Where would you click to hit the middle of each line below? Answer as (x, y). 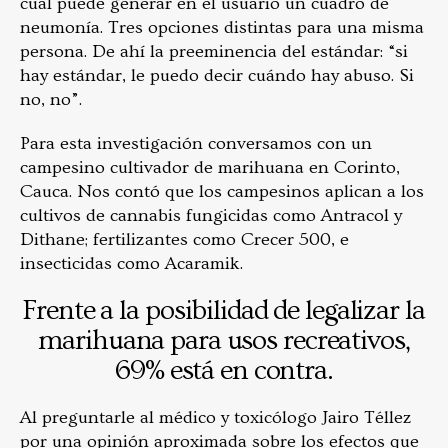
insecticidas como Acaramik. (131, 264)
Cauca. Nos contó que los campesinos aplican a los (222, 192)
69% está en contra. (224, 371)
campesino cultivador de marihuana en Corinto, (210, 168)
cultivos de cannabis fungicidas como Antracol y (211, 216)
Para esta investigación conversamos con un (196, 144)
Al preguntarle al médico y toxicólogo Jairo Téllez (216, 418)
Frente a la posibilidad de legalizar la (224, 311)
